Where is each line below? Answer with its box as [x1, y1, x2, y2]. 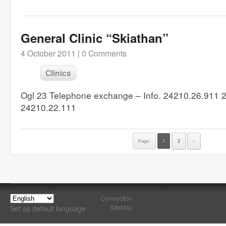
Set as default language [10, 203, 86, 213]
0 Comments [82, 47, 127, 59]
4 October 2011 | [21, 47, 80, 59]
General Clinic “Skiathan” [21, 29, 168, 46]
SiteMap [110, 203, 133, 211]
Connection [101, 194, 133, 202]
